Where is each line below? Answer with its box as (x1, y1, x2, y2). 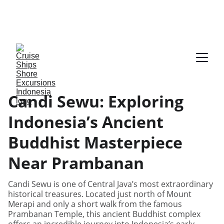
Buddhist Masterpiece (8, 131, 182, 153)
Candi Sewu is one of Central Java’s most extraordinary (8, 178, 213, 189)
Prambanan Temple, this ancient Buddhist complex (8, 208, 200, 219)
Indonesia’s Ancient (8, 111, 163, 132)
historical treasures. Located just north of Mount (8, 188, 191, 199)
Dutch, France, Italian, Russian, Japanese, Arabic (31, 11, 193, 20)
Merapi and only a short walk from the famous (8, 198, 182, 209)
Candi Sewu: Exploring (8, 90, 183, 112)
